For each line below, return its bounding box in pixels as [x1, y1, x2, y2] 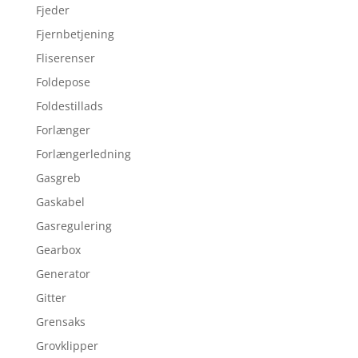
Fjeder [35, 2, 70, 18]
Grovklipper [35, 338, 98, 354]
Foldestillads [35, 98, 103, 114]
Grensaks [35, 314, 86, 330]
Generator [35, 266, 90, 282]
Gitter [35, 290, 66, 306]
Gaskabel [35, 194, 85, 210]
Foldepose [35, 74, 90, 90]
